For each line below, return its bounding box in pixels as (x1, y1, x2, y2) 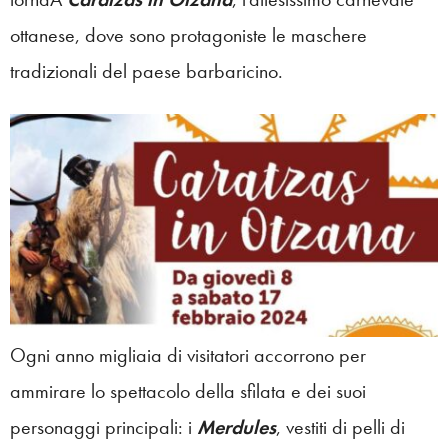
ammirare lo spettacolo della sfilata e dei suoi (10, 377, 366, 404)
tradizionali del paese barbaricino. (10, 58, 283, 84)
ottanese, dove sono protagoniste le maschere (10, 22, 367, 48)
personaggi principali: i (10, 413, 192, 440)
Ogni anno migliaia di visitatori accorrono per (10, 341, 366, 368)
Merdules (197, 413, 276, 440)
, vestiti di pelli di (276, 413, 405, 440)
